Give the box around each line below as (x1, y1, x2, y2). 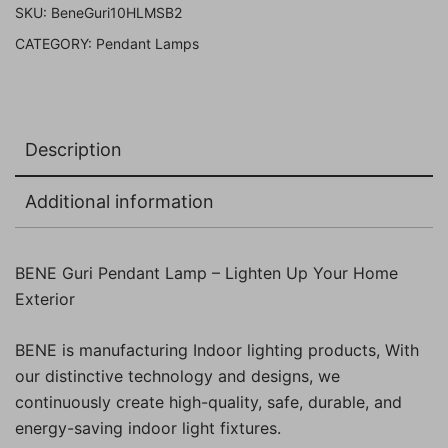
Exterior (15, 288, 75, 309)
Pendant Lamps (96, 34, 199, 52)
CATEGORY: (15, 34, 96, 52)
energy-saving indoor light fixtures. (15, 417, 281, 438)
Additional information (25, 190, 214, 212)
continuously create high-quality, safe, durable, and (15, 391, 402, 412)
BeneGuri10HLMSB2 (51, 3, 182, 21)
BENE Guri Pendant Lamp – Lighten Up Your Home (15, 262, 398, 283)
